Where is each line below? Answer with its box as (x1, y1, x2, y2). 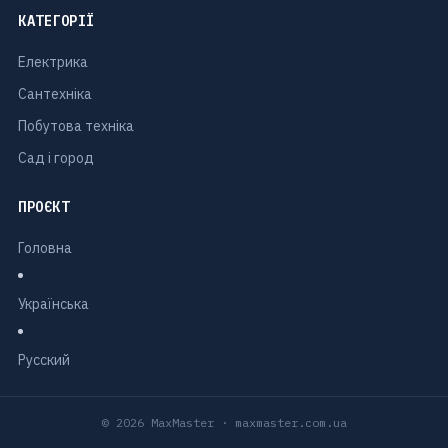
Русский (18, 351, 70, 370)
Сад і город (18, 149, 94, 168)
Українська (18, 295, 89, 314)
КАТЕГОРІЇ (18, 12, 96, 31)
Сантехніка (18, 85, 92, 104)
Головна (18, 239, 72, 258)
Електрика (18, 53, 88, 72)
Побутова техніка (18, 117, 134, 136)
